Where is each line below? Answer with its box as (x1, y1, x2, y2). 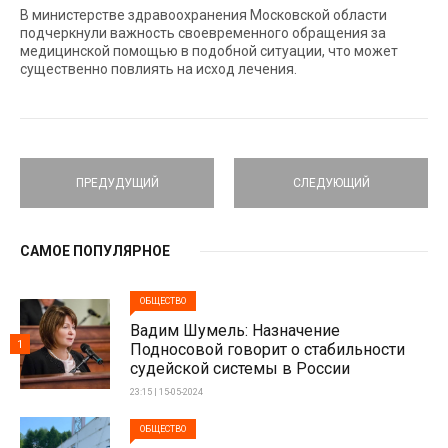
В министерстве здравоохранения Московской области (20, 7, 387, 23)
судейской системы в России (130, 359, 350, 378)
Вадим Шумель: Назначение (130, 321, 340, 340)
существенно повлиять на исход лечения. (20, 61, 297, 77)
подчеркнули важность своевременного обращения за (20, 25, 386, 41)
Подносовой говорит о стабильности (130, 340, 405, 359)
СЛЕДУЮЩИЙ (292, 175, 370, 190)
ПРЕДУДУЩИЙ (75, 175, 159, 190)
